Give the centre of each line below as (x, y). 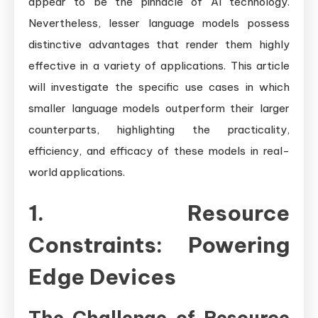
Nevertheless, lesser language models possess (159, 23)
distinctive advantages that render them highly (159, 44)
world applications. (77, 172)
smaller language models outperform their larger (159, 108)
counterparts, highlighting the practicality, (159, 129)
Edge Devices (102, 276)
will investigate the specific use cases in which (159, 87)
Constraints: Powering (159, 245)
